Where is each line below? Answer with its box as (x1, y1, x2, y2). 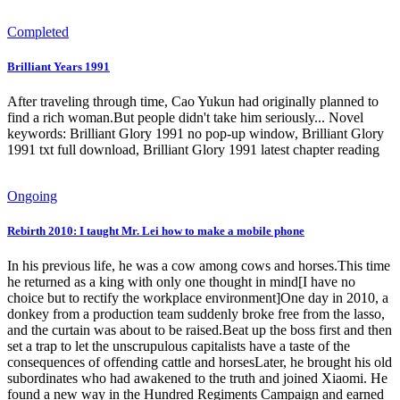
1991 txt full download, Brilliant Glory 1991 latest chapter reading (7, 141, 379, 157)
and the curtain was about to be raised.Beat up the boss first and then (7, 322, 392, 338)
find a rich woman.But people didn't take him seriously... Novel (7, 109, 363, 125)
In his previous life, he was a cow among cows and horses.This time (7, 258, 390, 274)
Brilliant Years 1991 (7, 59, 110, 73)
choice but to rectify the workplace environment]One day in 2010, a (7, 290, 388, 306)
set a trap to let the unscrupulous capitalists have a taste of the (7, 338, 350, 354)
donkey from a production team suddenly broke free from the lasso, (7, 306, 385, 322)
